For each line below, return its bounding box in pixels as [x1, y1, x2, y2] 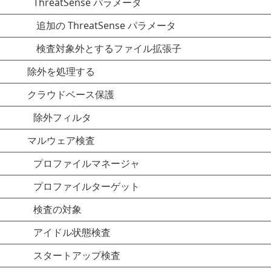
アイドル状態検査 [33, 226, 111, 239]
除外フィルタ [33, 111, 91, 124]
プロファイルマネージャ [33, 157, 140, 170]
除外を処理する [27, 65, 95, 78]
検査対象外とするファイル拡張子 [36, 42, 181, 55]
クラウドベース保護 [27, 88, 114, 101]
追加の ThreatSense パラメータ [36, 19, 176, 32]
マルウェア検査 [27, 134, 95, 147]
